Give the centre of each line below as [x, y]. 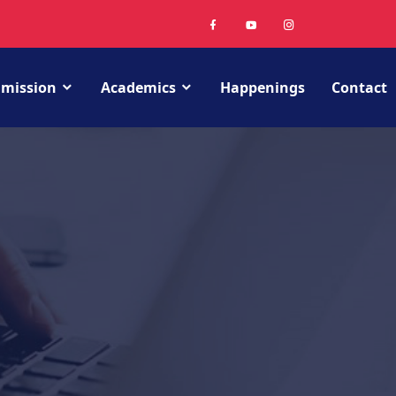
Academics [138, 88]
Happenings [263, 88]
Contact [359, 88]
